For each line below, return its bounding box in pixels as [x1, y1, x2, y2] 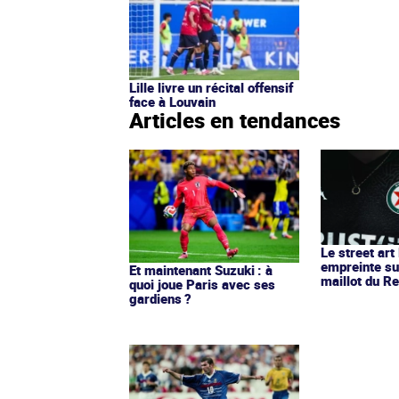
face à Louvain [129, 92, 216, 110]
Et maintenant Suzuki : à [129, 260, 273, 279]
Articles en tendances [129, 105, 340, 134]
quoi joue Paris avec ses [129, 274, 275, 293]
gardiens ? [129, 289, 191, 307]
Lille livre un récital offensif [129, 77, 293, 96]
